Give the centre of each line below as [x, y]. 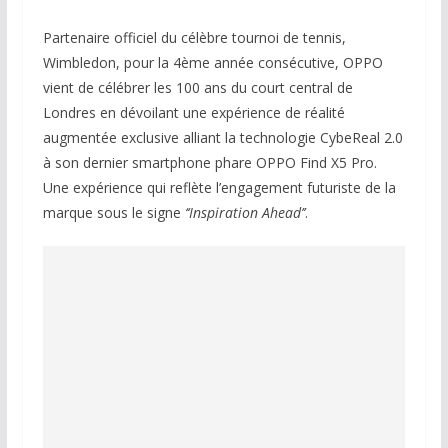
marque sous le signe [113, 213]
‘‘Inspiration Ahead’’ [244, 213]
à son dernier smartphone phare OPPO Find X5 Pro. [209, 163]
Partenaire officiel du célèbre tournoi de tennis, [194, 38]
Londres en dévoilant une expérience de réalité [193, 113]
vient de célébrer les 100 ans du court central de [197, 88]
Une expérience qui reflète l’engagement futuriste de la [219, 188]
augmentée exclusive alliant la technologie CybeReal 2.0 [222, 138]
